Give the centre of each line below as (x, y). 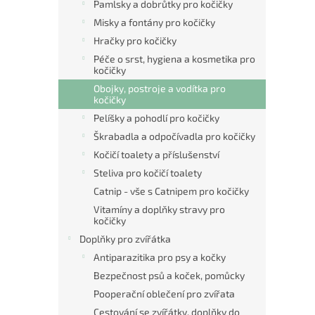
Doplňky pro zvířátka (125, 239)
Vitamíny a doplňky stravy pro (159, 209)
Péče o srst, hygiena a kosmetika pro (174, 59)
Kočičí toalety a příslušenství (156, 154)
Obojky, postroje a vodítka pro (160, 88)
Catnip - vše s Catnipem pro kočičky (171, 191)
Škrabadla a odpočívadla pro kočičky (174, 136)
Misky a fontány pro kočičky (154, 22)
